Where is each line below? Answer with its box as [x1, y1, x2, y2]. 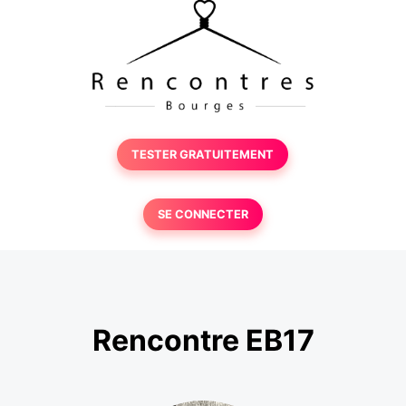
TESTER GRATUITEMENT [131, 148, 275, 161]
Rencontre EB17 [92, 323, 314, 359]
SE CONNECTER [157, 208, 248, 221]
